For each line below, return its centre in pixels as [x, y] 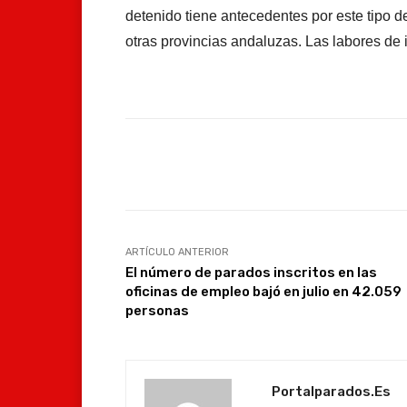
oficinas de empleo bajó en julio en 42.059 [263, 291]
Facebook [328, 164]
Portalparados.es [331, 391]
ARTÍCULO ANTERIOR [177, 252]
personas [157, 310]
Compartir [198, 164]
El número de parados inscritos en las [251, 272]
